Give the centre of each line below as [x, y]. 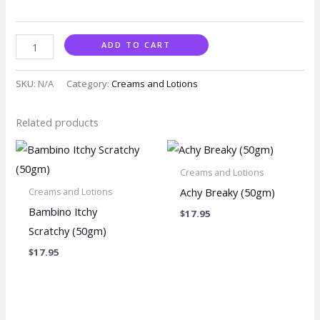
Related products [57, 122]
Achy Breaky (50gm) [227, 192]
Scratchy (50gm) [67, 231]
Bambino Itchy [62, 212]
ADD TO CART [136, 45]
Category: [89, 84]
